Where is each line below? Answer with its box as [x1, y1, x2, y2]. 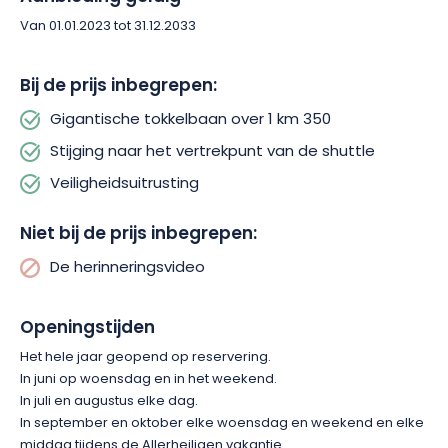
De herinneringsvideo [50, 256, 205, 281]
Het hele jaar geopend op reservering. [20, 347, 271, 368]
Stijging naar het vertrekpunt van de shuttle [50, 140, 375, 165]
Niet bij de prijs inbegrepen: [20, 220, 257, 249]
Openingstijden [20, 314, 155, 343]
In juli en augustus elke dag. [20, 391, 198, 412]
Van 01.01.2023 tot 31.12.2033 [20, 16, 196, 37]
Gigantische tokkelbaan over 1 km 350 [50, 108, 331, 133]
